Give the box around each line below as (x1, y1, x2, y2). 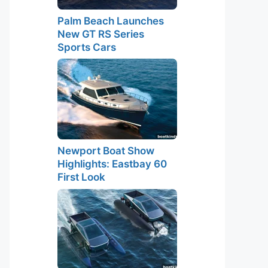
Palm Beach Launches (57, 14, 164, 27)
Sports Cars (57, 41, 116, 53)
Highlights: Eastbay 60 (57, 158, 167, 170)
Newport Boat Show (57, 145, 154, 157)
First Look (57, 171, 105, 183)
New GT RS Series (57, 28, 144, 40)
